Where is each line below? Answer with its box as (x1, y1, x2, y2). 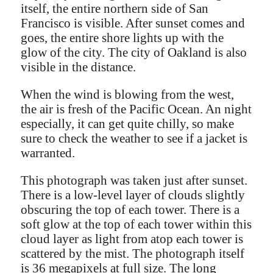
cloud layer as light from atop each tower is (21, 231, 244, 246)
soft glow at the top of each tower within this (21, 216, 252, 231)
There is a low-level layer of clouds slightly (21, 187, 246, 202)
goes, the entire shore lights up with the (21, 30, 224, 44)
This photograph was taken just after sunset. (21, 172, 248, 187)
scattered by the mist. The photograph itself (21, 246, 245, 260)
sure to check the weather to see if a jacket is (21, 130, 248, 145)
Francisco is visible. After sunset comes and (21, 15, 246, 30)
